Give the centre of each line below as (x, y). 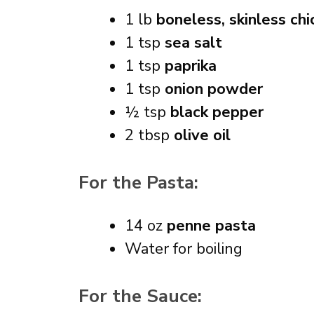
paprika (191, 66)
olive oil (202, 135)
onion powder (214, 89)
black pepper (217, 112)
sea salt (193, 43)
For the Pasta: (138, 183)
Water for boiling (184, 249)
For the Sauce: (140, 296)
